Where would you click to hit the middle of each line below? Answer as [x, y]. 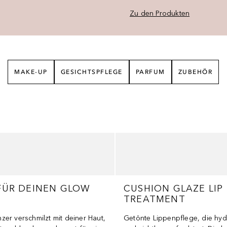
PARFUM [150, 72]
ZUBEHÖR [195, 72]
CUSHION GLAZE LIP [173, 188]
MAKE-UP [31, 72]
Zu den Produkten [160, 13]
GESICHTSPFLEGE [91, 72]
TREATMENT [154, 199]
